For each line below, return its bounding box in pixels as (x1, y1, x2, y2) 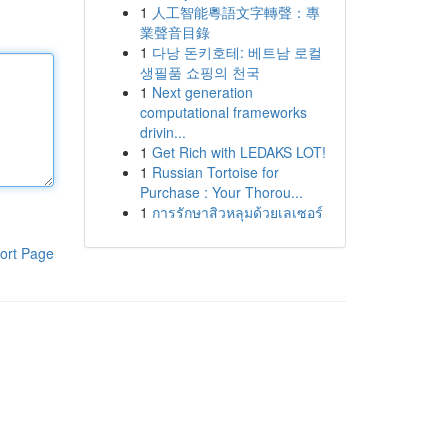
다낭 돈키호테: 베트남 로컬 (151, 42, 322, 62)
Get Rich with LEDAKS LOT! (151, 142, 326, 162)
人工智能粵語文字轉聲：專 (151, 2, 320, 22)
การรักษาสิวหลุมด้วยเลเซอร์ (151, 202, 323, 222)
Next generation (151, 82, 253, 102)
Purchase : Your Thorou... (139, 182, 303, 202)
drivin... (139, 122, 186, 142)
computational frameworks (139, 102, 307, 122)
